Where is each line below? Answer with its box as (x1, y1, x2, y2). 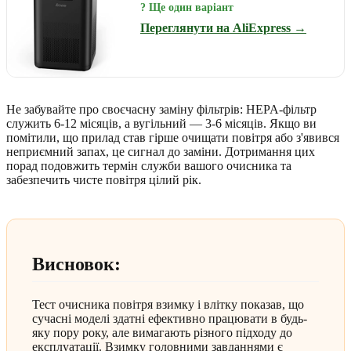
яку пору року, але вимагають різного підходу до (32, 326, 292, 340)
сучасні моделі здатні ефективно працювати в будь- (32, 312, 307, 326)
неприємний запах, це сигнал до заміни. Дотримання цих (6, 145, 315, 159)
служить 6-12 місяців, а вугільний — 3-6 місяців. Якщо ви (6, 117, 317, 131)
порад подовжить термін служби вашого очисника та (6, 159, 291, 173)
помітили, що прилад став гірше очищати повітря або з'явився (6, 131, 339, 145)
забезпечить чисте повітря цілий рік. (6, 173, 201, 187)
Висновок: (32, 254, 121, 275)
